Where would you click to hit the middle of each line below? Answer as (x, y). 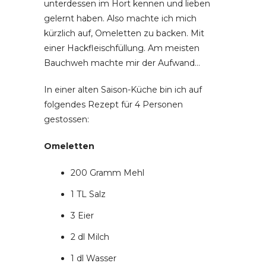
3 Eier (82, 216)
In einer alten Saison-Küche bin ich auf (123, 90)
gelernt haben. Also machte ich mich (120, 18)
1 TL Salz (88, 194)
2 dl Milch (90, 237)
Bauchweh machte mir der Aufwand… (122, 63)
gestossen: (66, 119)
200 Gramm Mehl (107, 173)
